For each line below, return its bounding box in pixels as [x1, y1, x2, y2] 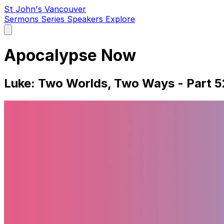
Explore [105, 14, 135, 24]
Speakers [67, 14, 105, 24]
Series [41, 14, 67, 24]
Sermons [4, 14, 41, 24]
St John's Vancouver [4, 4, 86, 14]
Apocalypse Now [4, 45, 136, 65]
